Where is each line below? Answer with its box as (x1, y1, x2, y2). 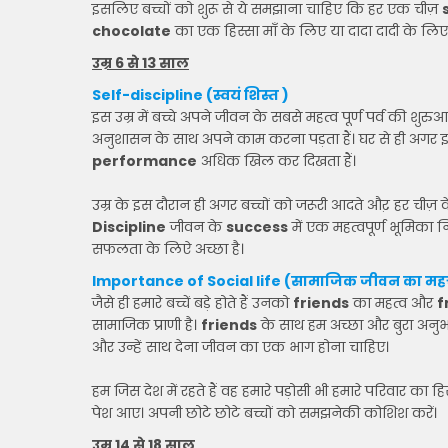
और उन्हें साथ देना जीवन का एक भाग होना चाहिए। (92, 337, 389, 357)
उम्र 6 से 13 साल (92, 53, 189, 73)
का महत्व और (349, 293, 437, 313)
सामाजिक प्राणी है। (92, 315, 201, 335)
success (226, 217, 288, 237)
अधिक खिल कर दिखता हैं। (197, 151, 356, 171)
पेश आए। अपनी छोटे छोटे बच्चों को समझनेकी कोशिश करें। (92, 403, 437, 423)
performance (92, 151, 197, 171)
